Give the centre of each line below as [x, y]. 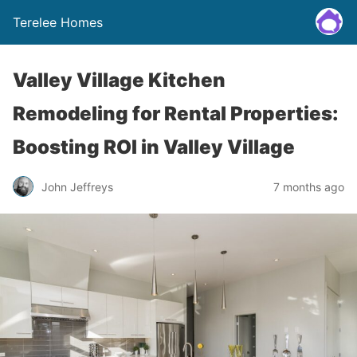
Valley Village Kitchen [119, 80]
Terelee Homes [58, 22]
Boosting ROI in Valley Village [154, 147]
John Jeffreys [77, 186]
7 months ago [309, 186]
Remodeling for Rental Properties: [176, 114]
